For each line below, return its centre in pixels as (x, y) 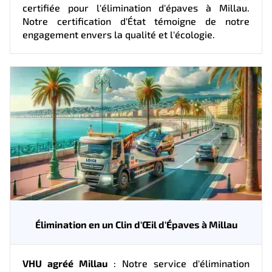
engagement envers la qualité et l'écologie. (119, 34)
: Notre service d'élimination (178, 263)
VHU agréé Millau (65, 263)
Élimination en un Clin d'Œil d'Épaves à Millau (136, 224)
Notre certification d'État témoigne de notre (136, 21)
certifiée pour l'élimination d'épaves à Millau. (136, 7)
